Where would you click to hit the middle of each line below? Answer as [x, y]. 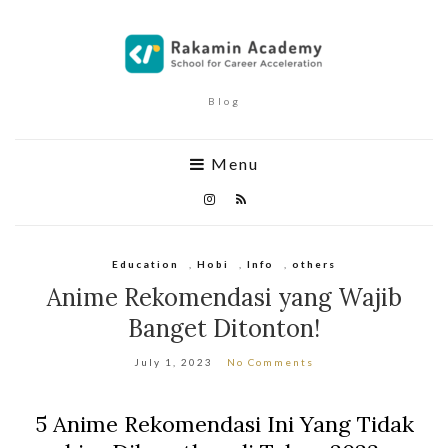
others [314, 264]
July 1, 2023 [173, 362]
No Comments [270, 362]
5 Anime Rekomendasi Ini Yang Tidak [224, 424]
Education [145, 264]
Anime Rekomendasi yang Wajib [224, 297]
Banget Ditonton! [224, 328]
